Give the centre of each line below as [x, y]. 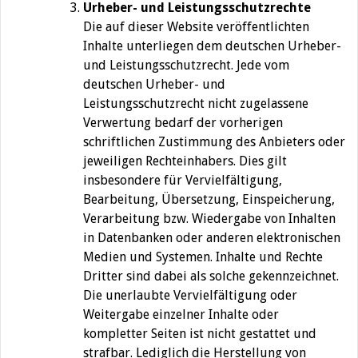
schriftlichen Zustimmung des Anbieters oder [214, 142]
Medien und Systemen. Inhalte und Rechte [203, 257]
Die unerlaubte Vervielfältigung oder [190, 296]
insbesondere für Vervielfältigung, [183, 181]
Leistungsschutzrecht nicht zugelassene [196, 104]
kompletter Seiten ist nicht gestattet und [200, 334]
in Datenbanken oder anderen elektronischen [212, 238]
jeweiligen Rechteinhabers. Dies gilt [185, 161]
